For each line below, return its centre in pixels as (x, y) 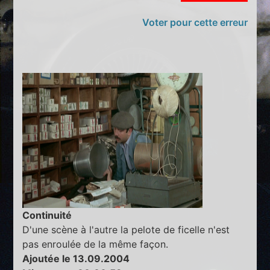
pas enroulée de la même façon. (96, 244)
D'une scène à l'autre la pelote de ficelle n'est (126, 229)
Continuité (47, 215)
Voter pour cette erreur (195, 22)
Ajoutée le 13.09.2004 (76, 258)
